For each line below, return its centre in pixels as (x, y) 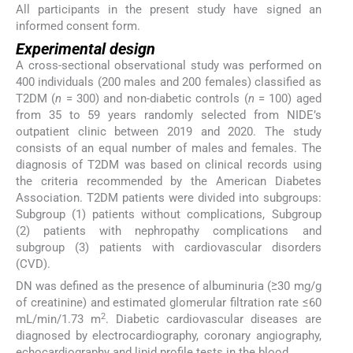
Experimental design (85, 49)
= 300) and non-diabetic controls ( (155, 99)
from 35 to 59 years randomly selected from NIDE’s (169, 115)
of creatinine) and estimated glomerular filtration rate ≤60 (169, 303)
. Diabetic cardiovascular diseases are (213, 320)
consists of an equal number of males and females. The (169, 149)
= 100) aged (288, 99)
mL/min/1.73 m (58, 320)
